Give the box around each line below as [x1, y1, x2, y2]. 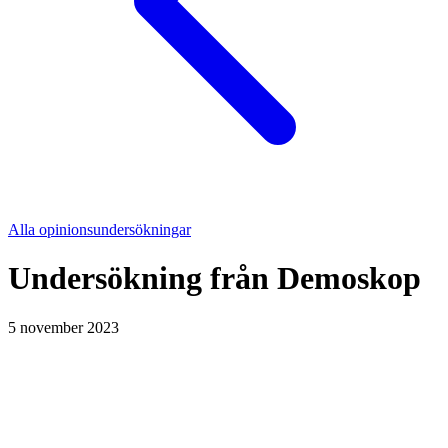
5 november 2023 [8, 318, 119, 336]
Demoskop [277, 260, 421, 297]
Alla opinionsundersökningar [8, 221, 191, 238]
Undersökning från [8, 260, 277, 297]
